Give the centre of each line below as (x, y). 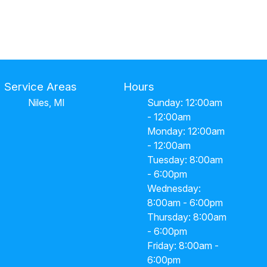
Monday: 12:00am (186, 131)
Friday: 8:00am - (183, 245)
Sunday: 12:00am (185, 102)
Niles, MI (46, 102)
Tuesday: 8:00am (185, 159)
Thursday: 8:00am (187, 217)
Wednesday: (174, 188)
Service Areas (40, 86)
